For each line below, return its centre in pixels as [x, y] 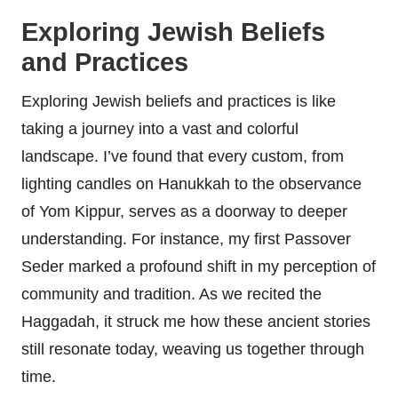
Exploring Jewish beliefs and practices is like [179, 102]
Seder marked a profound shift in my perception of [199, 267]
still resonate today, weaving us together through [193, 350]
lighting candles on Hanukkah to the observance [191, 184]
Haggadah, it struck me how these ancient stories [196, 322]
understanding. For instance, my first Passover [186, 239]
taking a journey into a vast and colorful [160, 129]
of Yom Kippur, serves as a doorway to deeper [184, 212]
